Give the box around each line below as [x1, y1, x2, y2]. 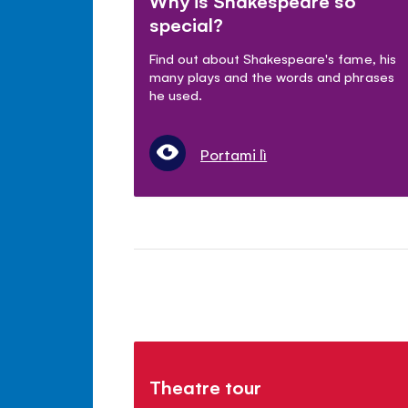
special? [149, 12, 224, 37]
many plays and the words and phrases [149, 67, 394, 86]
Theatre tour [149, 374, 262, 400]
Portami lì [200, 144, 268, 165]
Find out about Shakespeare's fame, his [149, 49, 396, 67]
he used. [149, 86, 203, 104]
